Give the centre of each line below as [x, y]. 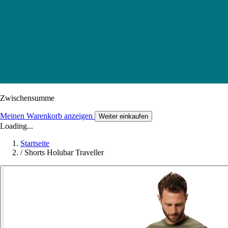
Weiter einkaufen [123, 116]
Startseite [35, 143]
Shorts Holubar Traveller [64, 152]
